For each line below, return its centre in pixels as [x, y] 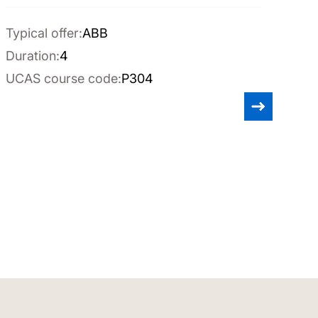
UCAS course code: [64, 78]
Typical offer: [44, 33]
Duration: [33, 56]
